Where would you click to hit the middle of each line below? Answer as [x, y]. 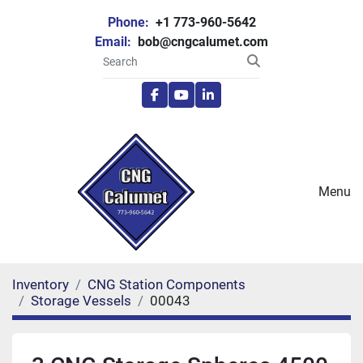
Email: [113, 42]
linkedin [229, 103]
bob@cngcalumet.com [201, 42]
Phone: [128, 22]
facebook [180, 103]
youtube [203, 103]
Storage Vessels [81, 301]
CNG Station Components [167, 284]
